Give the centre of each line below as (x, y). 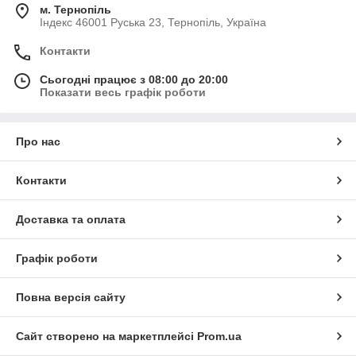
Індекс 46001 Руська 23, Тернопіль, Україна (153, 23)
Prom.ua (219, 337)
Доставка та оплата (71, 220)
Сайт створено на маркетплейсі (106, 337)
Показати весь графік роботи (123, 93)
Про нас (38, 142)
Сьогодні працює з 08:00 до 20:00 (134, 80)
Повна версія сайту (71, 298)
